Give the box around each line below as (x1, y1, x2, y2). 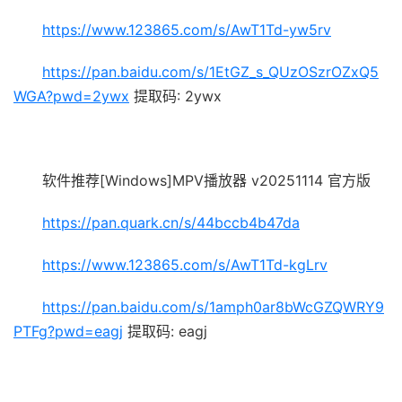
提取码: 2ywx (129, 86, 222, 105)
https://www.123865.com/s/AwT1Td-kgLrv (42, 255, 328, 274)
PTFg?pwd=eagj (13, 321, 123, 340)
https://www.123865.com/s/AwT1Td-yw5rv (42, 20, 331, 39)
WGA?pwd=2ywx (13, 86, 129, 105)
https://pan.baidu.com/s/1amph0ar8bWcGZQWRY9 (42, 297, 384, 316)
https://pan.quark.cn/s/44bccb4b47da (42, 213, 300, 232)
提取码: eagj (123, 321, 207, 340)
